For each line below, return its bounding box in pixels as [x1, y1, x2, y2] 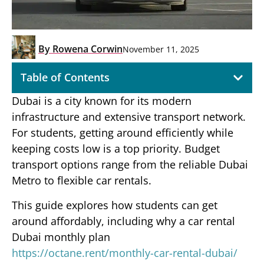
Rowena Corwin [50, 42, 123, 56]
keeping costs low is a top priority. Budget [12, 141, 220, 156]
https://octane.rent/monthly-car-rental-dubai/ [12, 245, 237, 260]
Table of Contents [21, 70, 110, 85]
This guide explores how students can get [12, 197, 217, 212]
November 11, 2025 [123, 43, 199, 55]
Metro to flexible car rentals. [12, 173, 151, 188]
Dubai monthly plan [12, 229, 110, 244]
